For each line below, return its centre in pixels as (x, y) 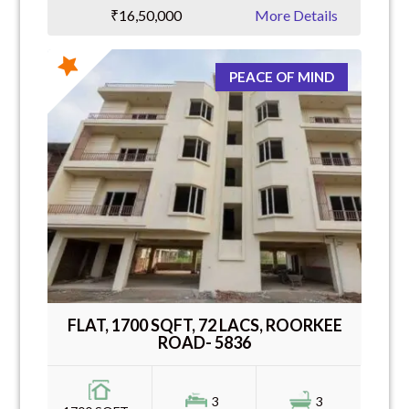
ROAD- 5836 (204, 343)
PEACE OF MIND (281, 77)
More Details (297, 16)
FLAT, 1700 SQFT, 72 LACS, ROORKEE (204, 325)
